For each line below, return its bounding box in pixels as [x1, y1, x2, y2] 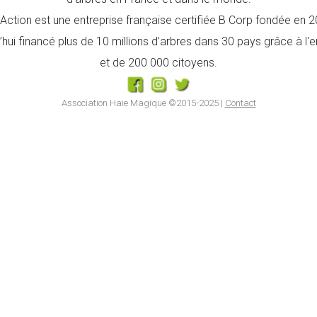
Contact [224, 98, 256, 108]
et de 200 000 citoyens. [100, 56, 217, 69]
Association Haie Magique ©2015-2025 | [61, 98, 225, 108]
